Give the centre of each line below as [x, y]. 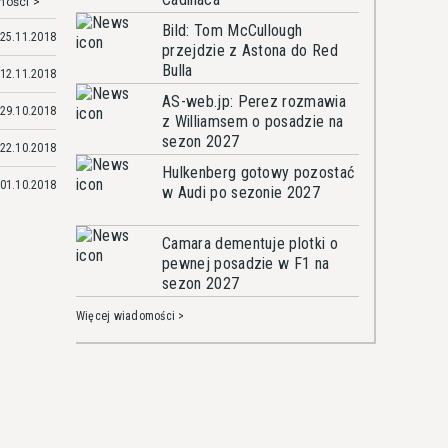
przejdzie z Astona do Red [250, 50]
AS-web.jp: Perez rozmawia [254, 101]
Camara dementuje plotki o [250, 243]
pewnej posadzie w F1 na [246, 263]
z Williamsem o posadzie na [253, 121]
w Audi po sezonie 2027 [241, 192]
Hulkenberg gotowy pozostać [258, 172]
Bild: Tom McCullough [232, 30]
